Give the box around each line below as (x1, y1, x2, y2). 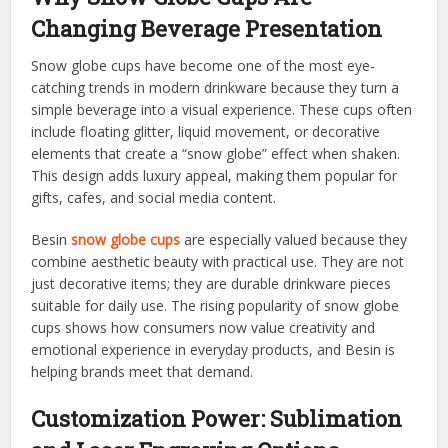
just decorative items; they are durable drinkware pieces (31, 273, 392, 293)
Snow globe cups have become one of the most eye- (31, 55, 376, 75)
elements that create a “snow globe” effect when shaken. (31, 143, 401, 163)
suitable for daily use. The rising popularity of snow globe (31, 295, 400, 315)
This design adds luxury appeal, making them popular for (31, 165, 398, 185)
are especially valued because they (180, 229, 408, 249)
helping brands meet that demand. (31, 361, 254, 381)
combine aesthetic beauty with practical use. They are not (31, 251, 405, 271)
